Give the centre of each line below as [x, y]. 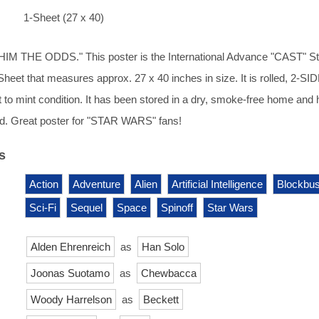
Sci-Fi [43, 207]
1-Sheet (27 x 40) [64, 17]
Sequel [87, 207]
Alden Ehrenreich [70, 246]
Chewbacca [169, 273]
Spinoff [177, 207]
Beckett [161, 299]
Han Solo [163, 246]
